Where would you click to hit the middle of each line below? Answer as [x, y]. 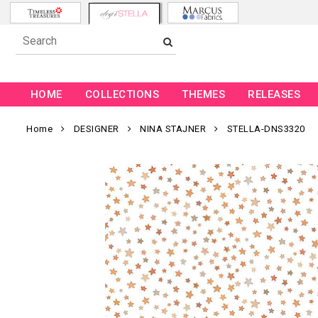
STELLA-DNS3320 [266, 129]
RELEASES [274, 95]
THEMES [204, 95]
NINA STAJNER [173, 129]
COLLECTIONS [122, 95]
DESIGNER [96, 129]
